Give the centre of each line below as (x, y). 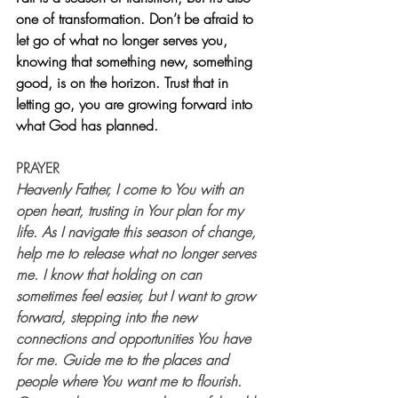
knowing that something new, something (136, 62)
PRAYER (38, 168)
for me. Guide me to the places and (124, 360)
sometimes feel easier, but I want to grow (138, 296)
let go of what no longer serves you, (124, 40)
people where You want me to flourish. (131, 382)
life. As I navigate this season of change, (138, 232)
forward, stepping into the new (108, 318)
